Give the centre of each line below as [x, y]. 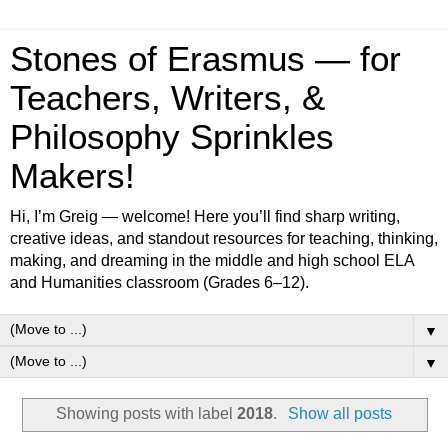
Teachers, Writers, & [167, 98]
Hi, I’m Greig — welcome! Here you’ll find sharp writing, [205, 216]
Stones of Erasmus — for [205, 59]
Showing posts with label [147, 413]
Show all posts [339, 413]
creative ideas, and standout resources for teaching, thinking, [224, 238]
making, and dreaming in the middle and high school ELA [212, 260]
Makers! [72, 176]
